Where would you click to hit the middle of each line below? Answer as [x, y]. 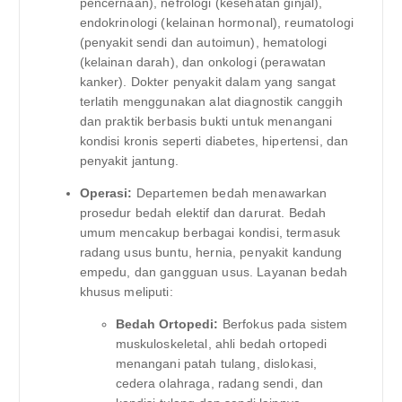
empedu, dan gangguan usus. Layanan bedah [214, 271]
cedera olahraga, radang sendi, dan [219, 383]
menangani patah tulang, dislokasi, [216, 363]
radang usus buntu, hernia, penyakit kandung [211, 252]
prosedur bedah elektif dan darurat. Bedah [203, 212]
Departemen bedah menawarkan [230, 192]
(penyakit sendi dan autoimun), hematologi [203, 42]
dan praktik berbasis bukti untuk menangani [206, 121]
